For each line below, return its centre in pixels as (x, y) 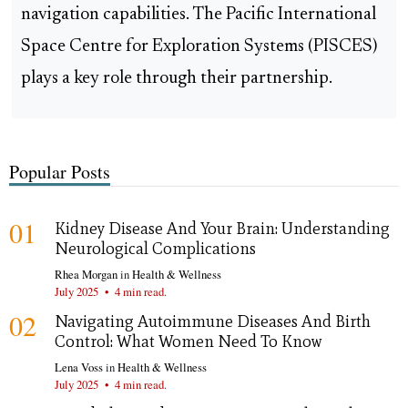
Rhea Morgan (86, 274)
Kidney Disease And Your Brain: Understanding (222, 228)
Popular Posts (60, 171)
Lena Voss (79, 367)
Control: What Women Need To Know (189, 341)
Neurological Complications (155, 248)
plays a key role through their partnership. (177, 79)
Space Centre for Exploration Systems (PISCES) (199, 47)
